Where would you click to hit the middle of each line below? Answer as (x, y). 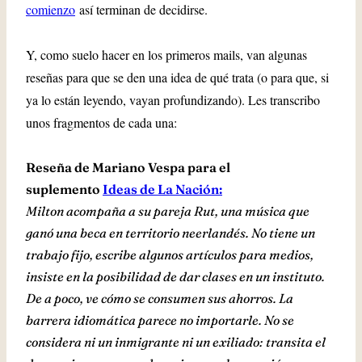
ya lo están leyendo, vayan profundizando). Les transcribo (173, 100)
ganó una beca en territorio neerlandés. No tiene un (170, 233)
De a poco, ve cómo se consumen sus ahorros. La (160, 298)
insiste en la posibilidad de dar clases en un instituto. (175, 276)
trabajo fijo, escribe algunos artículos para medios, (170, 255)
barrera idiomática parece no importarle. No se (160, 320)
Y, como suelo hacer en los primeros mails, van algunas (166, 55)
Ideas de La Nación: (162, 189)
